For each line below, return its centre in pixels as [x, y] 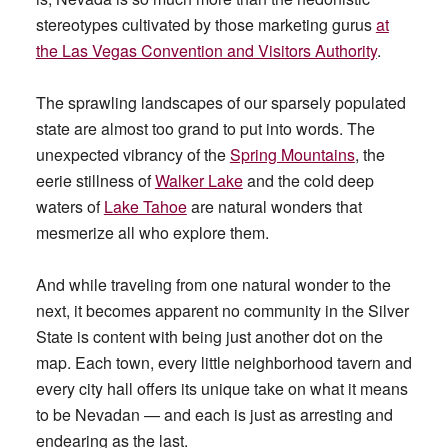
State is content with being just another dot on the [209, 336]
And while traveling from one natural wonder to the [213, 284]
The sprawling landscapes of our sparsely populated [220, 102]
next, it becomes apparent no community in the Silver [222, 310]
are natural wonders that [274, 206]
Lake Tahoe [145, 206]
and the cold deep [308, 180]
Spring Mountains [292, 154]
